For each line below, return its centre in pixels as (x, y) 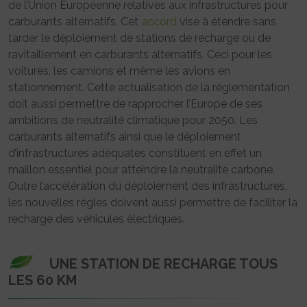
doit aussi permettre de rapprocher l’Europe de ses (135, 103)
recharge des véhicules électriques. (96, 219)
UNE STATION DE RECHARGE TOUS (163, 263)
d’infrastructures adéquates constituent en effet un (135, 153)
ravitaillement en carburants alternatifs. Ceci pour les (140, 54)
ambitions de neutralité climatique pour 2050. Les (133, 120)
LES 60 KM (42, 280)
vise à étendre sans (226, 21)
